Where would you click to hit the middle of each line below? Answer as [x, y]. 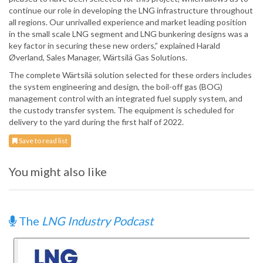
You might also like [58, 172]
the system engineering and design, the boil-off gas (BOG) [116, 87]
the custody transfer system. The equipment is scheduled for [122, 110]
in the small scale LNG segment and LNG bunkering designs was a [129, 34]
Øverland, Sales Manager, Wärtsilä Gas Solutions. [98, 58]
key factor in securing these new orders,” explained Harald [114, 46]
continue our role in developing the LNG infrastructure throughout [131, 11]
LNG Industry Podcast [97, 221]
